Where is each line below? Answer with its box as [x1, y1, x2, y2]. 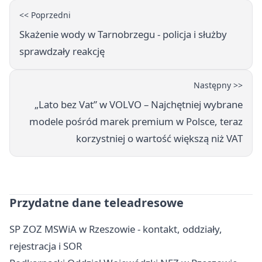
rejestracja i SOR [9, 239, 82, 253]
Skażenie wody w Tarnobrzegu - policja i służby [19, 27, 227, 42]
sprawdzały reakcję [19, 44, 105, 58]
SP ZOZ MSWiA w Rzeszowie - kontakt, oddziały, [9, 222, 222, 236]
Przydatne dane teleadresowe [9, 195, 184, 211]
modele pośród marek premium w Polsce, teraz [29, 115, 243, 129]
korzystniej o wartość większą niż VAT [76, 132, 243, 146]
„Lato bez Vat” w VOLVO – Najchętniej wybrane [35, 98, 243, 112]
